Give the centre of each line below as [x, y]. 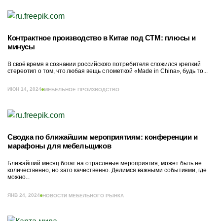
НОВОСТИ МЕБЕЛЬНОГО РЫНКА [83, 195]
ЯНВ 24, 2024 [24, 195]
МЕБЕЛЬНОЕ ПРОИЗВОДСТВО [82, 89]
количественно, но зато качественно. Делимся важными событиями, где [107, 170]
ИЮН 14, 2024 [24, 89]
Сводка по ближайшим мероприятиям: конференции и [103, 137]
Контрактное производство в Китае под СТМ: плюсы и [102, 38]
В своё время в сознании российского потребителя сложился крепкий [104, 64]
